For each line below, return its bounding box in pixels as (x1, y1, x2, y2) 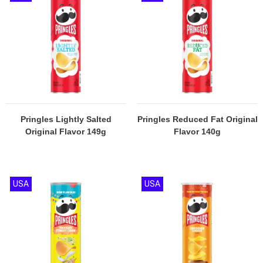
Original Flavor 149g (25, 127, 106, 136)
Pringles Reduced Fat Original (137, 114, 258, 124)
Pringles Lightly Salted (20, 114, 112, 124)
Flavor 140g (174, 127, 221, 136)
